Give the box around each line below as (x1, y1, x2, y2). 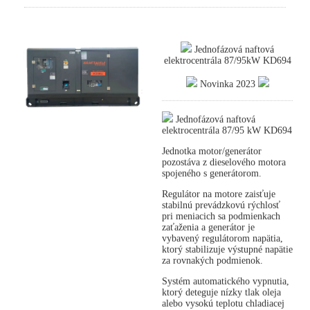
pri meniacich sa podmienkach (162, 211, 280, 222)
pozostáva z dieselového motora (162, 157, 286, 168)
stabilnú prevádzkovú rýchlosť (162, 200, 280, 211)
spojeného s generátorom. (162, 168, 262, 179)
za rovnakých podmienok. (162, 255, 263, 266)
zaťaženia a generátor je (162, 222, 255, 233)
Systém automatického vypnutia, (162, 276, 289, 287)
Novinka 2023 (197, 79, 258, 90)
